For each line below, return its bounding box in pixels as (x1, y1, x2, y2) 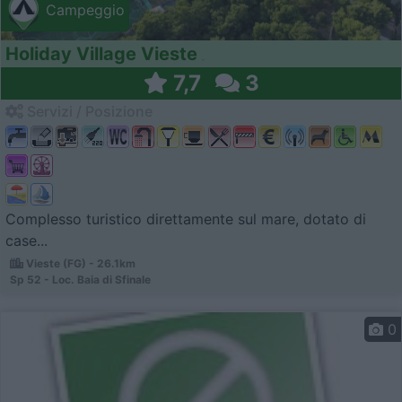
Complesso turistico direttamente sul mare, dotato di (5, 210, 366, 229)
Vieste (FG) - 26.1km (23, 257, 135, 271)
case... (5, 232, 48, 250)
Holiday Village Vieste (5, 43, 197, 66)
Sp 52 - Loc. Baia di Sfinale (10, 273, 151, 287)
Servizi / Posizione (23, 102, 153, 121)
